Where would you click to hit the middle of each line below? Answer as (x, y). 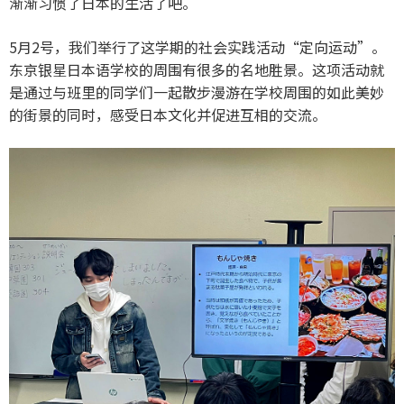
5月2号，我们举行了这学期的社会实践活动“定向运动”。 (197, 47)
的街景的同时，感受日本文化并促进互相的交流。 (168, 115)
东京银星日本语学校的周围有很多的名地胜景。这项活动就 (197, 70)
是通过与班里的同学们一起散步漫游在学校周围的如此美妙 (197, 92)
